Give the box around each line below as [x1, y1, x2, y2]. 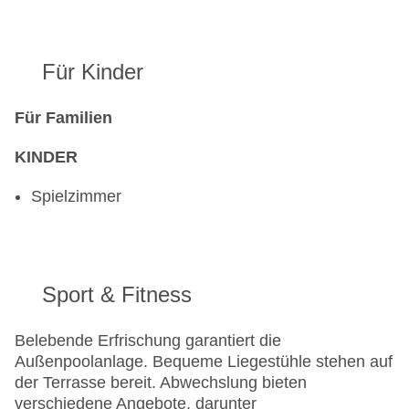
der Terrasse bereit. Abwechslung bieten [15, 373, 307, 393]
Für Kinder [42, 59, 143, 85]
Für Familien [15, 109, 112, 128]
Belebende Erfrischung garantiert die [15, 331, 281, 351]
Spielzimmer [31, 187, 121, 206]
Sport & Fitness [42, 282, 192, 308]
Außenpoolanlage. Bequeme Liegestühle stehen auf [15, 352, 393, 372]
